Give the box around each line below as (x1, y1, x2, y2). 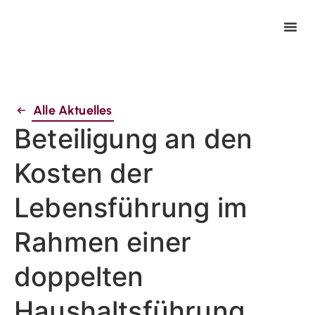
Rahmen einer (14, 225, 192, 258)
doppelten (14, 259, 144, 292)
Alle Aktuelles (33, 102, 112, 118)
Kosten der (14, 156, 153, 189)
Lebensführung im (14, 191, 247, 224)
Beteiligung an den (14, 122, 253, 155)
